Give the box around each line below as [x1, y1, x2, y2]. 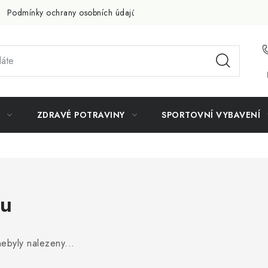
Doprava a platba [157, 6, 222, 19]
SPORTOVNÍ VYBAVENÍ [162, 109, 260, 121]
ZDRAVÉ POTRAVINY [36, 109, 125, 121]
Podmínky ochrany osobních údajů [7, 6, 136, 19]
